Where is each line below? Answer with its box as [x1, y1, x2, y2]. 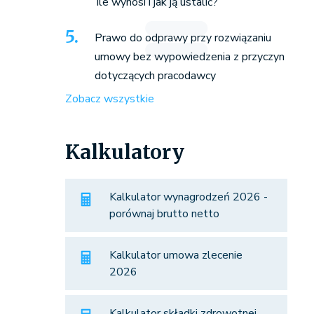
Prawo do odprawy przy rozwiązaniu [94, 30, 271, 46]
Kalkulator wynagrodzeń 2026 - [109, 189, 268, 205]
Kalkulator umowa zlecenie [109, 247, 243, 264]
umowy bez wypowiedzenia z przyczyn [94, 49, 285, 65]
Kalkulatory [64, 139, 184, 165]
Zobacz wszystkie [64, 91, 154, 107]
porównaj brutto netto [109, 206, 219, 222]
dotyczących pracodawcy [94, 68, 216, 84]
